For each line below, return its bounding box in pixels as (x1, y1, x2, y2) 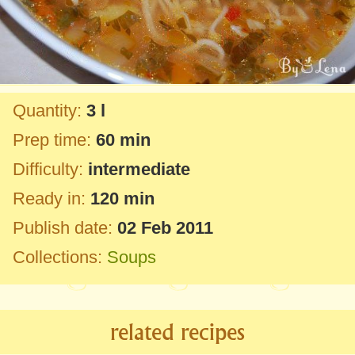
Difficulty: (13, 159, 83, 180)
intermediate (88, 159, 190, 180)
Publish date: (13, 218, 113, 239)
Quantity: (13, 101, 82, 121)
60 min (96, 130, 151, 151)
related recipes (110, 319, 245, 346)
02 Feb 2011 (117, 218, 213, 239)
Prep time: (13, 130, 91, 151)
